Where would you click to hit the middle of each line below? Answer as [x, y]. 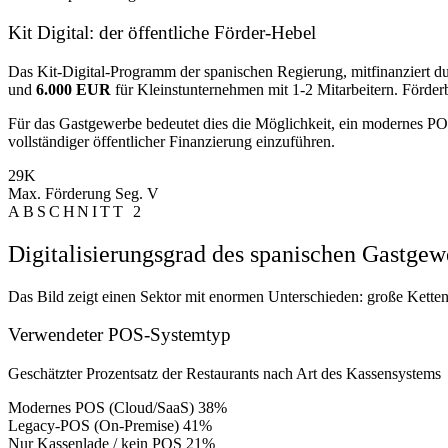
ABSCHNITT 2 [76, 211]
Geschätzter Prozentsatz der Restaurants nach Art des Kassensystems [224, 373]
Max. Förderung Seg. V [83, 193]
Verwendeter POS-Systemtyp [119, 335]
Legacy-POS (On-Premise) [93, 425]
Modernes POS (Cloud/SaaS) [101, 407]
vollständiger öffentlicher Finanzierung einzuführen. [171, 141]
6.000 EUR [73, 89]
